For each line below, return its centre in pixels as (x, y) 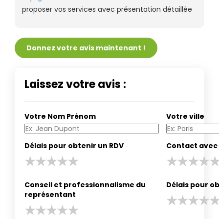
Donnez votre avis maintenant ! (86, 48)
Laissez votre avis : (75, 84)
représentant (50, 194)
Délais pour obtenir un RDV (74, 145)
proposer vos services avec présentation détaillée (107, 9)
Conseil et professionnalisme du (85, 185)
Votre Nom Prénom (60, 116)
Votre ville (185, 116)
